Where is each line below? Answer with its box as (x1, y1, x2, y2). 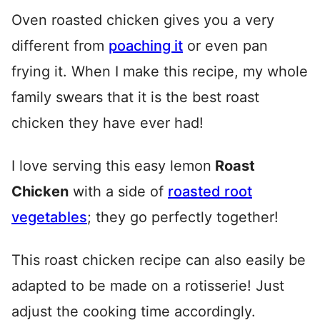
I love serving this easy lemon (11, 157, 211, 174)
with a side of (69, 183, 168, 200)
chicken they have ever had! (11, 114, 204, 131)
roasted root (168, 183, 252, 200)
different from (11, 37, 109, 54)
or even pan (183, 37, 268, 54)
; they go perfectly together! (87, 209, 279, 226)
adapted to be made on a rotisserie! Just (11, 277, 284, 294)
